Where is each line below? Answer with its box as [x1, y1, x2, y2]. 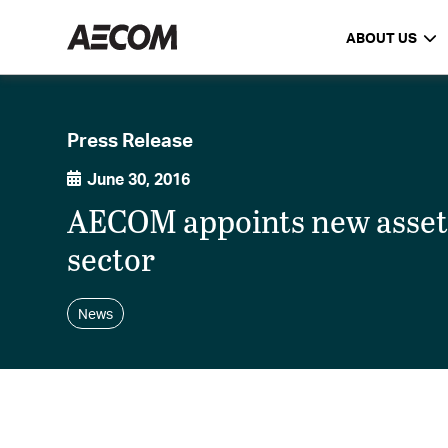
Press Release [67, 126, 194, 152]
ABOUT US [345, 29, 417, 46]
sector [67, 237, 156, 281]
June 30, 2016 [87, 168, 191, 190]
